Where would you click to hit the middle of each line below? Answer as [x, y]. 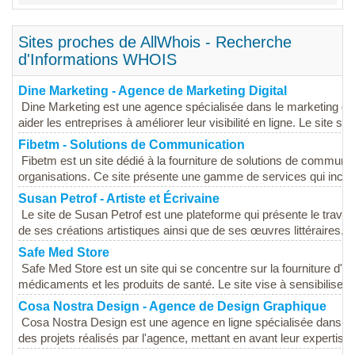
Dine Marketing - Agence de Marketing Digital [153, 91]
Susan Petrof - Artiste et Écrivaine [119, 199]
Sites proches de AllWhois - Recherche [155, 42]
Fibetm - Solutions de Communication [132, 145]
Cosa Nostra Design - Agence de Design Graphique [172, 307]
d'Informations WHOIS [97, 60]
